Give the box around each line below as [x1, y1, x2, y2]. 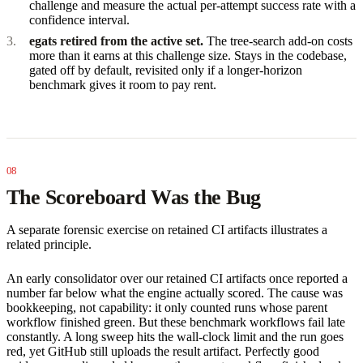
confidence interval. [29, 12, 130, 27]
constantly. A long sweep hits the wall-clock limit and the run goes [6, 329, 344, 344]
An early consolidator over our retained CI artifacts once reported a [6, 271, 348, 285]
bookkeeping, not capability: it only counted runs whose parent [6, 300, 327, 314]
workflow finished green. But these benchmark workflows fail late [6, 314, 345, 329]
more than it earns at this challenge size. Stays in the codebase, [29, 48, 347, 62]
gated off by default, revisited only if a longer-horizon [29, 62, 302, 77]
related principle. [6, 237, 92, 251]
